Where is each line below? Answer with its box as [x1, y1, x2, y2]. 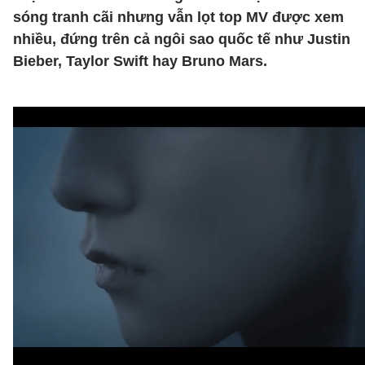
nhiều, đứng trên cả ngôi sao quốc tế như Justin [13, 31, 350, 47]
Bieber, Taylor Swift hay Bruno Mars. [13, 53, 267, 69]
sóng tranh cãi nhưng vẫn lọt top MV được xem [13, 9, 344, 25]
